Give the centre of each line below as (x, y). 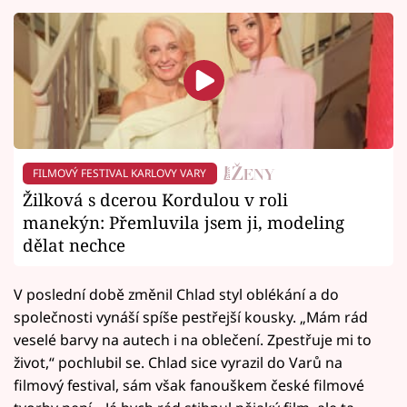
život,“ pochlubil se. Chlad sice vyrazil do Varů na (178, 362)
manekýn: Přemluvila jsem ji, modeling (184, 222)
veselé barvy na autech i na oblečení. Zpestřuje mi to (193, 339)
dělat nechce (74, 244)
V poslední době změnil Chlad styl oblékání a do (176, 294)
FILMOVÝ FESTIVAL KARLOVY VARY (120, 173)
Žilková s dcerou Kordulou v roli (155, 199)
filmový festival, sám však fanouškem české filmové (189, 385)
